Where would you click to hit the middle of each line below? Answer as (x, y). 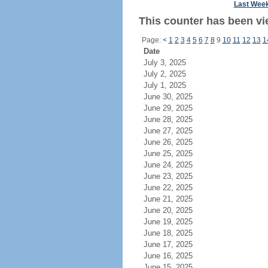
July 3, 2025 (165, 63)
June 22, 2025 (168, 188)
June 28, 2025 (168, 119)
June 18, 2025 (168, 233)
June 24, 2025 (168, 165)
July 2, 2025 (165, 74)
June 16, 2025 (168, 256)
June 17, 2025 (168, 244)
